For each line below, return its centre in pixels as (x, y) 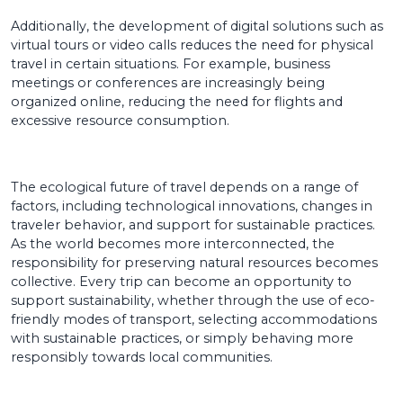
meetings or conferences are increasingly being (168, 82)
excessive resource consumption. (120, 120)
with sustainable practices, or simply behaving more (182, 338)
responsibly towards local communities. (142, 357)
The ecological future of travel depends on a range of (184, 187)
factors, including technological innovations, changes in (192, 206)
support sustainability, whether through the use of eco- (193, 300)
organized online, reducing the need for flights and (177, 101)
